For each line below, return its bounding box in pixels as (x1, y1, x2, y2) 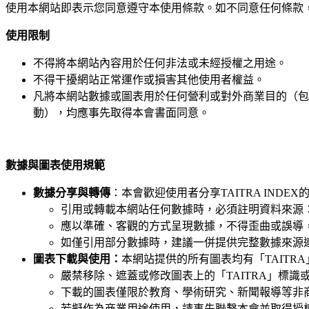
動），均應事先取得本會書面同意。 (33, 107, 210, 119)
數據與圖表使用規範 (6, 159, 105, 172)
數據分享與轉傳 (33, 187, 110, 199)
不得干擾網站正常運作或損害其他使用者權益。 (33, 74, 265, 86)
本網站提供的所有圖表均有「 (121, 253, 265, 266)
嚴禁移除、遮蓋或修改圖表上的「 (61, 270, 226, 282)
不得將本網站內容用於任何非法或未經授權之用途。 (33, 57, 287, 70)
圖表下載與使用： (33, 253, 121, 266)
